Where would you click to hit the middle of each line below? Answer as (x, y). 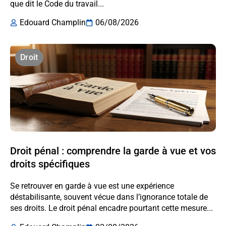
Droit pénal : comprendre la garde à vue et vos (113, 151)
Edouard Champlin (53, 23)
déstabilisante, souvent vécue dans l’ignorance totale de (109, 197)
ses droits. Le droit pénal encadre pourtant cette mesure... (111, 208)
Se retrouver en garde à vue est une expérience (92, 186)
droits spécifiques (50, 164)
